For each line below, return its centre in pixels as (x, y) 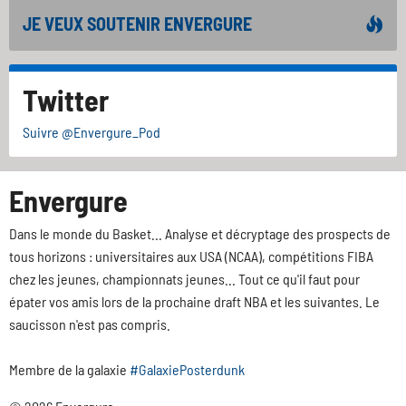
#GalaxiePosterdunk (187, 370)
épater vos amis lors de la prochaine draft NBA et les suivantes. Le (194, 302)
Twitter (66, 100)
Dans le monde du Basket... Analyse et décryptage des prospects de (200, 234)
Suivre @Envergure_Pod (92, 132)
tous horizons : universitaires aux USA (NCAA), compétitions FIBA (191, 256)
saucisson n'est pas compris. (90, 324)
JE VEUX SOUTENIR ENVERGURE (137, 24)
